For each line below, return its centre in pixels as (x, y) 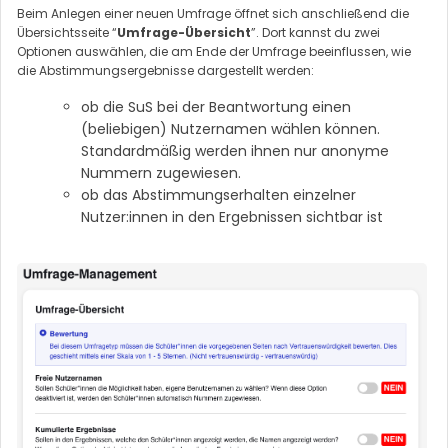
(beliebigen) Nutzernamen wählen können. (230, 129)
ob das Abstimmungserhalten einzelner (218, 195)
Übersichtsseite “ (67, 33)
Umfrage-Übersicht (184, 33)
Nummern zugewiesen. (161, 173)
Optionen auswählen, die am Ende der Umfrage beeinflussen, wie (214, 52)
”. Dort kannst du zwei (315, 33)
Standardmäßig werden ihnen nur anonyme (235, 151)
